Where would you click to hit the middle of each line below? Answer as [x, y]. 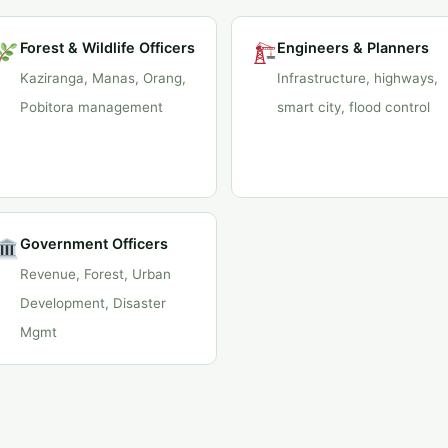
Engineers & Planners [353, 47]
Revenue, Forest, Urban [95, 274]
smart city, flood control [354, 107]
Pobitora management [91, 107]
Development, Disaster [92, 303]
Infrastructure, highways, [358, 78]
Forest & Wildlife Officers [107, 47]
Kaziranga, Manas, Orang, [102, 78]
